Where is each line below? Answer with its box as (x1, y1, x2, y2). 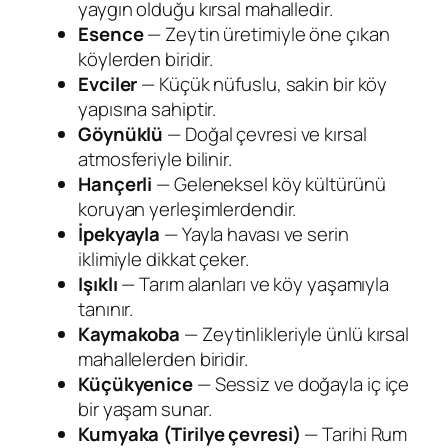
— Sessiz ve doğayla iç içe (192, 370, 410, 397)
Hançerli (78, 170, 153, 197)
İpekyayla (78, 220, 161, 247)
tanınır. (78, 295, 134, 322)
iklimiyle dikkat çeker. (78, 245, 249, 272)
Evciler (78, 70, 138, 97)
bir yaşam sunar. (78, 395, 212, 422)
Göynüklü (78, 120, 164, 147)
